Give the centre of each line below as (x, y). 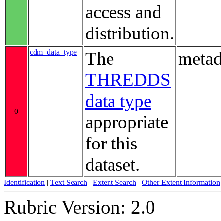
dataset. (112, 164)
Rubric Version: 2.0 (80, 207)
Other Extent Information (181, 182)
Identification (24, 182)
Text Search (69, 182)
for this (111, 143)
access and (124, 12)
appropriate (127, 122)
